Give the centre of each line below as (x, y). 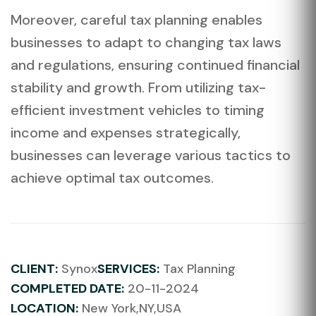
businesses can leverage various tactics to (151, 155)
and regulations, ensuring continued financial (155, 65)
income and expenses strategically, (126, 132)
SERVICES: (128, 268)
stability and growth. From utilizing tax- (138, 87)
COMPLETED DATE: (67, 288)
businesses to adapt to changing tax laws (146, 42)
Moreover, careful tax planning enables (136, 19)
